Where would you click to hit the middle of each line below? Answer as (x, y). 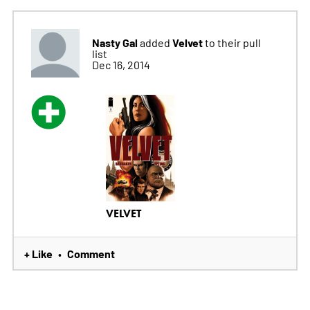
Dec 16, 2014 (121, 64)
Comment (91, 253)
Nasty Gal (115, 42)
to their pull (232, 42)
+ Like (38, 253)
